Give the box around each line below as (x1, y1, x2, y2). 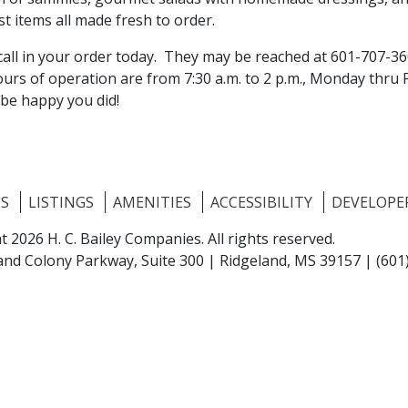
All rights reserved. (208, 229, 335, 250)
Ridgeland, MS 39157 (219, 250, 361, 271)
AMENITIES (113, 192, 191, 213)
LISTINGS (28, 192, 94, 213)
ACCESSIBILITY (210, 192, 312, 213)
